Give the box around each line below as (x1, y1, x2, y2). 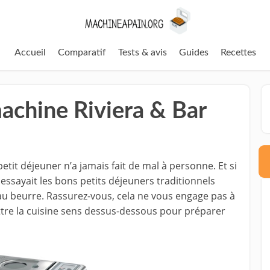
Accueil (14, 48, 46, 58)
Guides (178, 48, 209, 58)
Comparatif (57, 48, 106, 58)
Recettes (220, 48, 256, 58)
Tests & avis (118, 48, 167, 58)
